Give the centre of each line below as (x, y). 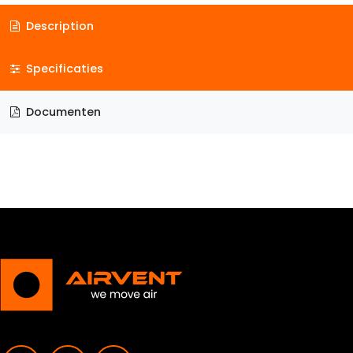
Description (58, 26)
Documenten (61, 111)
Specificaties (63, 69)
